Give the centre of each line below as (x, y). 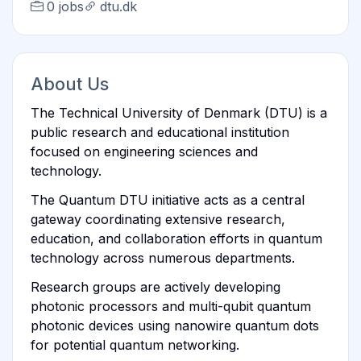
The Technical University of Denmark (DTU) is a (178, 112)
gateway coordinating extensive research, (158, 219)
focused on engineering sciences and (144, 151)
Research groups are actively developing (155, 286)
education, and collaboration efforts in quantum (176, 238)
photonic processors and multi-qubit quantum (170, 306)
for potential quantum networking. (135, 344)
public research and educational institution (160, 132)
